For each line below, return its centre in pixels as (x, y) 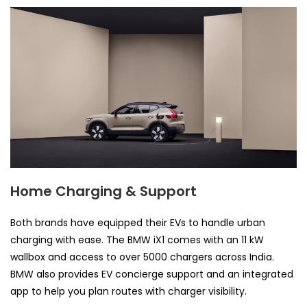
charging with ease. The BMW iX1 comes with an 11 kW (137, 240)
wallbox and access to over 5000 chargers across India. (142, 257)
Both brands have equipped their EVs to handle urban (138, 223)
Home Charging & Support (103, 192)
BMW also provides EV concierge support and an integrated (152, 274)
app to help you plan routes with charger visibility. (128, 292)
